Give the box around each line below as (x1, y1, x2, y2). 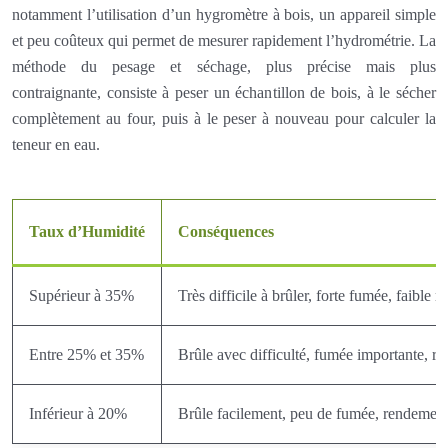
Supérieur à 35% (29, 286, 134, 304)
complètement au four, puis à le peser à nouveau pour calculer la (12, 109, 436, 127)
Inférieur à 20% (29, 404, 127, 422)
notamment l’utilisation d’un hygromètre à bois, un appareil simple (12, 5, 436, 23)
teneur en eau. (12, 135, 100, 153)
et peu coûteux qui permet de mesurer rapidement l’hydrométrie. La (12, 31, 436, 49)
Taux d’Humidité (29, 222, 145, 240)
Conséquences (178, 222, 274, 240)
